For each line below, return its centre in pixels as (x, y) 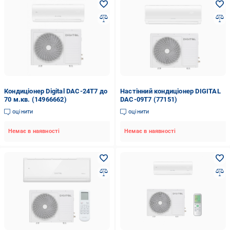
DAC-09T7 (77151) (149, 99)
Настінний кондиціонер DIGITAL (170, 91)
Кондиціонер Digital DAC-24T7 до (56, 91)
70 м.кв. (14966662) (35, 99)
